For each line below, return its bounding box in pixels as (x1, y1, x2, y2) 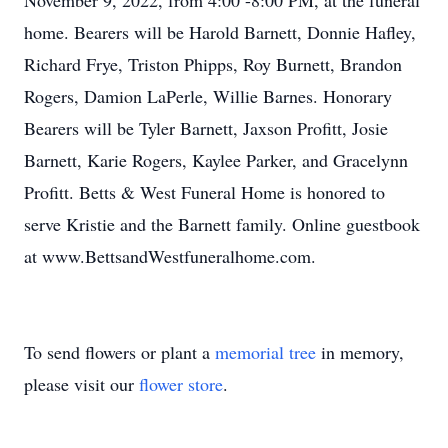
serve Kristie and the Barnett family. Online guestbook (24, 212, 420, 236)
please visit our (24, 372, 139, 396)
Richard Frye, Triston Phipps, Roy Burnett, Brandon (24, 52, 402, 76)
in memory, (316, 340, 404, 364)
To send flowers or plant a (24, 340, 215, 364)
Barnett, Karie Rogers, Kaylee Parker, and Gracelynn (24, 148, 408, 172)
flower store (139, 372, 223, 396)
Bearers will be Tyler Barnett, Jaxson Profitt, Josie (24, 116, 388, 140)
